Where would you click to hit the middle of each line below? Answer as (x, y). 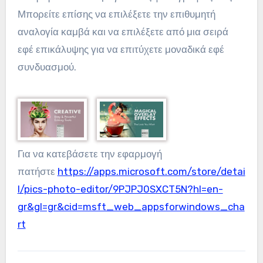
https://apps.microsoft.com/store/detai (151, 172)
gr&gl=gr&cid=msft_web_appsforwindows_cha (131, 207)
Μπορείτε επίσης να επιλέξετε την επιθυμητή (116, 14)
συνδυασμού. (47, 67)
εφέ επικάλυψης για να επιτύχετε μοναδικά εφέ (121, 50)
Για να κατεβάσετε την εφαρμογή (90, 154)
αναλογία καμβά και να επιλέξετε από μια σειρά (123, 32)
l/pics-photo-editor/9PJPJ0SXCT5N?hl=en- (120, 189)
